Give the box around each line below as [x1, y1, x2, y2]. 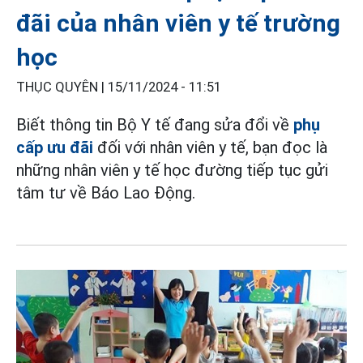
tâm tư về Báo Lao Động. [16, 183, 195, 203]
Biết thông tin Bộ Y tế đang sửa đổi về [16, 115, 293, 135]
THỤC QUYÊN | [16, 79, 108, 96]
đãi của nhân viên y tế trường [16, 9, 340, 38]
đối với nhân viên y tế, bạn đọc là [97, 138, 327, 158]
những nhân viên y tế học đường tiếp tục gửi [16, 160, 328, 181]
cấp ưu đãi [16, 138, 93, 158]
